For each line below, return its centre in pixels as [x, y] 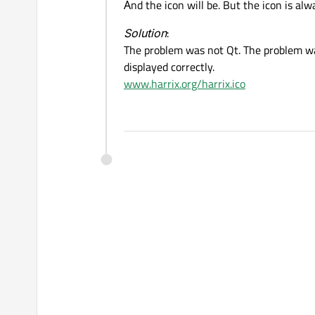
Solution [145, 33]
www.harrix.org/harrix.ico [185, 84]
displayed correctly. [169, 67]
